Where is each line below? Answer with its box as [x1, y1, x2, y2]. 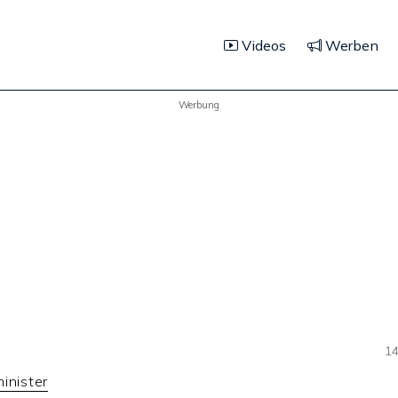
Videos [238, 36, 286, 54]
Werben [322, 36, 378, 54]
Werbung [179, 98, 219, 111]
